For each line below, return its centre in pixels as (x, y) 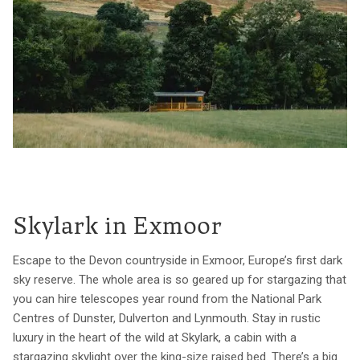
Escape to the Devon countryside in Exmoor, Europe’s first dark (178, 261)
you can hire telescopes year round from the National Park (167, 299)
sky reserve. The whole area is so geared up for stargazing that (180, 280)
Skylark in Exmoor (118, 229)
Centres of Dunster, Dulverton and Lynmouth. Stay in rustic (167, 319)
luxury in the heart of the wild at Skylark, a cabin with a (155, 338)
